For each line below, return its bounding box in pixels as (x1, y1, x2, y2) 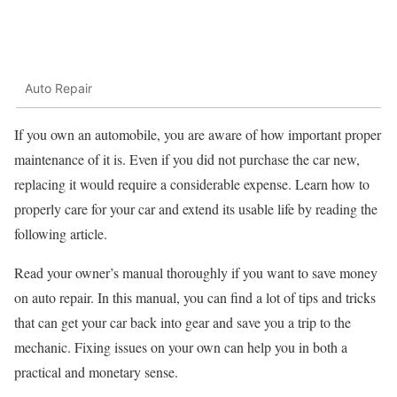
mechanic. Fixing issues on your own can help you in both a (14, 337, 347, 356)
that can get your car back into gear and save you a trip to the (14, 312, 351, 331)
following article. (14, 223, 107, 243)
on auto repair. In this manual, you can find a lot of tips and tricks (14, 287, 376, 307)
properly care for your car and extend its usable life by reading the (14, 198, 378, 218)
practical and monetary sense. (14, 362, 178, 381)
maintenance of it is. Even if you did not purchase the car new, (14, 149, 360, 168)
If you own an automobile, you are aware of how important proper (14, 124, 381, 144)
